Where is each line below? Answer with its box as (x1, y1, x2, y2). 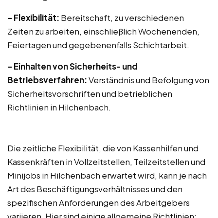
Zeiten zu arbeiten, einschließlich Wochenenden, (7, 26, 200, 36)
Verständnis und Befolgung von (87, 74, 209, 85)
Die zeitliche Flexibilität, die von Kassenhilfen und (7, 143, 199, 153)
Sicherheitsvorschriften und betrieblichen (7, 88, 172, 99)
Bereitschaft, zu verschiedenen (59, 12, 184, 23)
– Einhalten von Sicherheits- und (7, 61, 138, 72)
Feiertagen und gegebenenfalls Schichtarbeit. (7, 39, 189, 50)
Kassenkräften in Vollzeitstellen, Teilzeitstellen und (7, 156, 205, 167)
